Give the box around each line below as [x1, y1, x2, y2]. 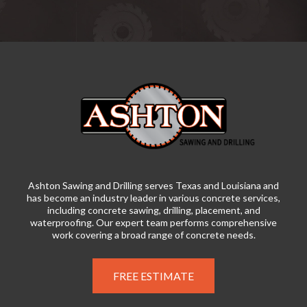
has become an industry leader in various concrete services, [27, 191, 280, 204]
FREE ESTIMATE [113, 269, 194, 282]
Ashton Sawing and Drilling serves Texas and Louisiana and [28, 179, 279, 191]
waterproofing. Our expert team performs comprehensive [30, 216, 277, 228]
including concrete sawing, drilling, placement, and [47, 204, 260, 216]
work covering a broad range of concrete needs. [51, 228, 256, 241]
